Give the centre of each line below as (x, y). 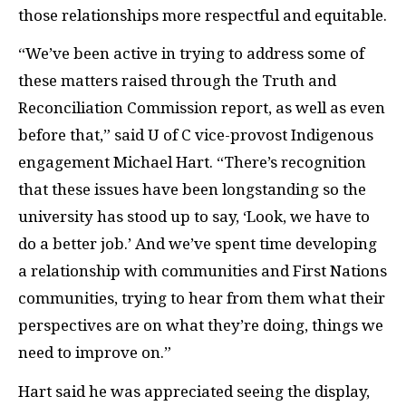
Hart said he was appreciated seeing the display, (194, 391)
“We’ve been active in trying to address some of (191, 53)
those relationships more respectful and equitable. (203, 15)
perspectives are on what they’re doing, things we (201, 325)
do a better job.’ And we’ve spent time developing (198, 244)
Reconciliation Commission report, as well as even (202, 108)
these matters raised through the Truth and (177, 81)
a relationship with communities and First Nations (203, 271)
